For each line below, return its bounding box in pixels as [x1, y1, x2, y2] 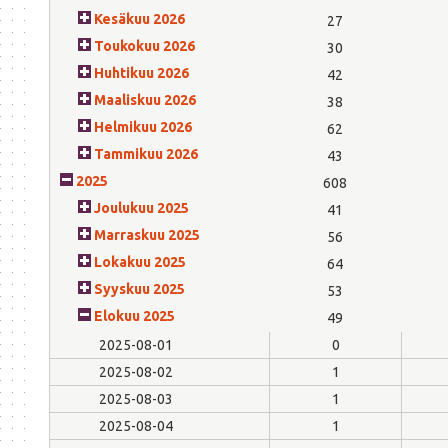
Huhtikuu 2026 [94, 64, 189, 81]
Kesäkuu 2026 [94, 10, 185, 27]
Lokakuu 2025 [94, 253, 186, 270]
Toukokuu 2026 [94, 37, 195, 54]
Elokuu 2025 [94, 307, 175, 324]
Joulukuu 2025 [94, 199, 189, 216]
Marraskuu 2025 [94, 226, 200, 243]
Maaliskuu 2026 [94, 91, 196, 108]
